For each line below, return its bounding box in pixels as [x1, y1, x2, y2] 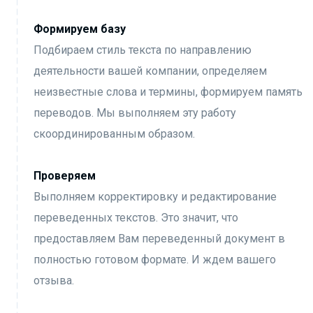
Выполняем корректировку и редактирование [34, 190, 277, 203]
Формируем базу [34, 22, 126, 36]
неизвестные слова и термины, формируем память [34, 85, 303, 99]
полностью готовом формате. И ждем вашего [34, 253, 276, 266]
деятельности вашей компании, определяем [34, 64, 267, 78]
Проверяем [34, 169, 96, 182]
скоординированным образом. [34, 127, 195, 140]
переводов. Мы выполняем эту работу [34, 106, 236, 119]
